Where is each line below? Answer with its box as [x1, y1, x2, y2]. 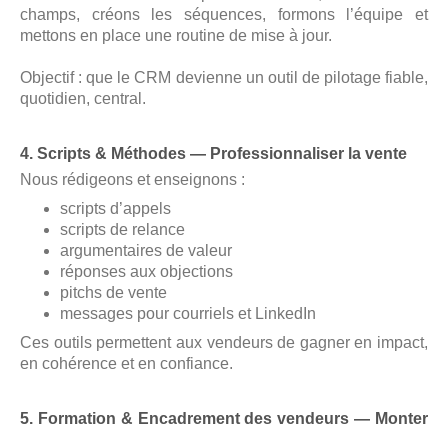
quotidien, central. [20, 90, 146, 108]
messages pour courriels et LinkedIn [60, 305, 316, 323]
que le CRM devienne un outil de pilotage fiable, [86, 69, 429, 87]
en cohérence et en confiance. [20, 355, 233, 373]
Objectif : [20, 69, 87, 87]
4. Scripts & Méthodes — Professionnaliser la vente [20, 145, 407, 163]
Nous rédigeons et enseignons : [20, 171, 245, 189]
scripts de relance [60, 221, 185, 239]
